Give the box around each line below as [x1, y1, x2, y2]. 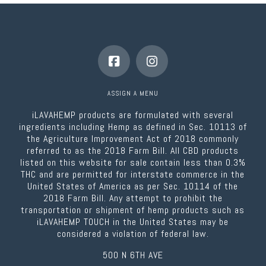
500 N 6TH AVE [102, 249, 163, 262]
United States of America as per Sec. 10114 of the [27, 179, 239, 192]
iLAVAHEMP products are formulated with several [32, 108, 234, 121]
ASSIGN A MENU [107, 88, 159, 97]
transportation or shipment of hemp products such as [21, 203, 245, 216]
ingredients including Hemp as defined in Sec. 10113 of [18, 120, 247, 133]
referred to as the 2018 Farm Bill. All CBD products [27, 144, 239, 157]
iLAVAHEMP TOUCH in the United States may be [37, 215, 229, 228]
